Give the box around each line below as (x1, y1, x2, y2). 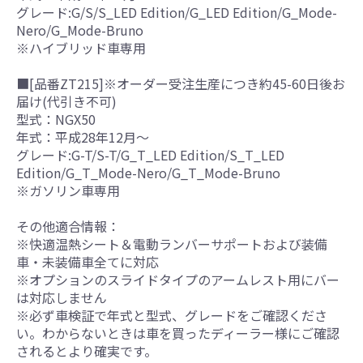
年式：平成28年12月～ (16, 126, 149, 147)
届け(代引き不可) (16, 91, 117, 111)
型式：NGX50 (16, 109, 96, 129)
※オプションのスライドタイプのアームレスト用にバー (16, 269, 340, 289)
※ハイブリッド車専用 (16, 37, 146, 58)
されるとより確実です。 (16, 340, 157, 361)
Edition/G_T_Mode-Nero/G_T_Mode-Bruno (16, 162, 280, 182)
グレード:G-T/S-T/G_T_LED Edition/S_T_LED (16, 144, 284, 164)
